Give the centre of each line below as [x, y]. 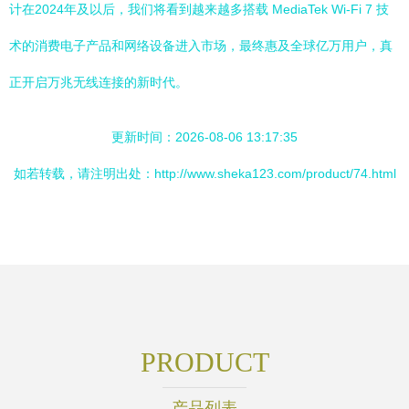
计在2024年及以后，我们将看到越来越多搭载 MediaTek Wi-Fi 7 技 [199, 9]
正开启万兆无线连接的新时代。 [99, 82]
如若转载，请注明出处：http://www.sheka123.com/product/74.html [204, 173]
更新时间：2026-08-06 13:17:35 [204, 137]
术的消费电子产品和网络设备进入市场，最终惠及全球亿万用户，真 [201, 46]
